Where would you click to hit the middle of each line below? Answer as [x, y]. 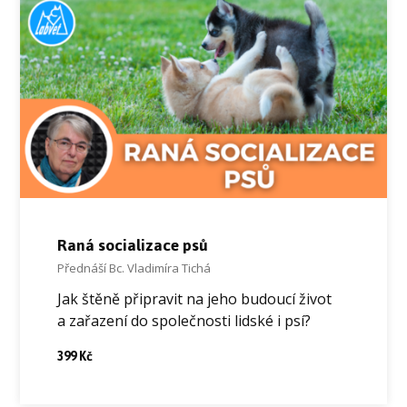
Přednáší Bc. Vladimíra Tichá [134, 268]
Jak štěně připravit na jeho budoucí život [194, 299]
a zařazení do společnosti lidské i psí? [184, 321]
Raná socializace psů [132, 246]
